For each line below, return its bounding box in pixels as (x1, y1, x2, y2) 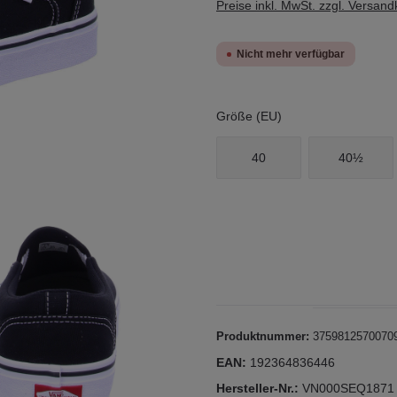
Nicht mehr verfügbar (237, 48, 345, 60)
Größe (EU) (216, 109, 282, 123)
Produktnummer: (216, 330, 313, 343)
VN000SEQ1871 (302, 381, 394, 395)
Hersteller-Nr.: (216, 381, 302, 395)
